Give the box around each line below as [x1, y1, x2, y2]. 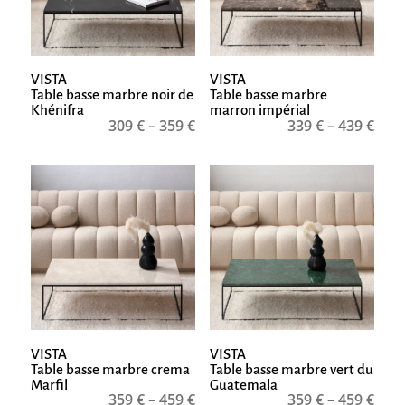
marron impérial [209, 102, 310, 118]
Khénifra [30, 102, 84, 118]
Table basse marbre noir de [30, 87, 193, 103]
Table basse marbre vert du [209, 361, 373, 377]
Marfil [30, 376, 68, 392]
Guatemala [209, 376, 278, 392]
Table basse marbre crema [30, 361, 190, 377]
